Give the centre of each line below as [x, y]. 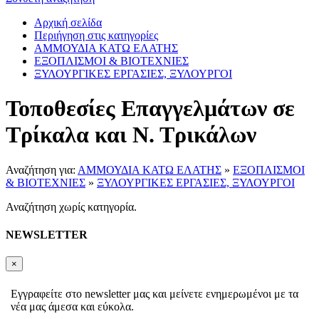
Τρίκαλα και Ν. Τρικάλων [131, 135]
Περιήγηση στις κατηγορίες [96, 35]
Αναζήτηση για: [42, 169]
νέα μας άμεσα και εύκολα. [72, 307]
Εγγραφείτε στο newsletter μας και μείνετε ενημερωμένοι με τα [155, 294]
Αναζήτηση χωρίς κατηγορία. [71, 206]
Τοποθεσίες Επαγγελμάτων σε [150, 109]
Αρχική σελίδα [68, 22]
